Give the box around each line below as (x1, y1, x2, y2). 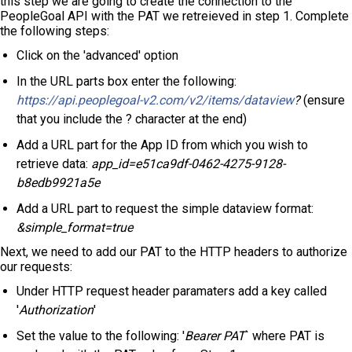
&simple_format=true (16, 220, 133, 236)
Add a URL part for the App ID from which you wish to (16, 137, 308, 153)
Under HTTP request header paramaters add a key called (16, 284, 327, 299)
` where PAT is (245, 328, 324, 344)
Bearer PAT (185, 328, 245, 344)
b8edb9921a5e (16, 175, 100, 191)
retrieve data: (16, 156, 91, 172)
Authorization (19, 302, 93, 318)
